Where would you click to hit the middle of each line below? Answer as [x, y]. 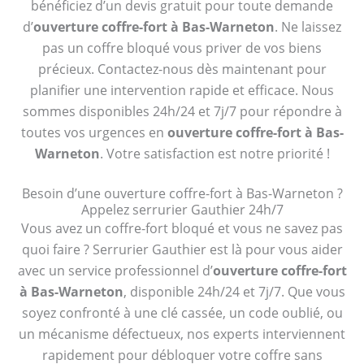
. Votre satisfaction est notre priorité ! [214, 154]
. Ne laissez [308, 27]
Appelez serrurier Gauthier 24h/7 [182, 209]
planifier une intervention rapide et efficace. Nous [182, 91]
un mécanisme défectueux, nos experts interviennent [182, 334]
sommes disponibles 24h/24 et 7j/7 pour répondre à [182, 112]
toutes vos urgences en [94, 133]
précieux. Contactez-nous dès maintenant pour [182, 69]
